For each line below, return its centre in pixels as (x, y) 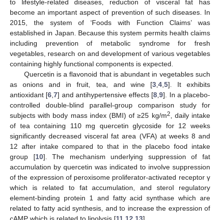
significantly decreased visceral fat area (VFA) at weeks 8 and (110, 136)
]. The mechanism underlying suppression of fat (127, 156)
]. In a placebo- (187, 95)
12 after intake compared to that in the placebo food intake (110, 146)
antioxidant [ (29, 95)
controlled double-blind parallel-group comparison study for (110, 105)
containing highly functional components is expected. (92, 64)
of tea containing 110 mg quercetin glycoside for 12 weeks (110, 125)
